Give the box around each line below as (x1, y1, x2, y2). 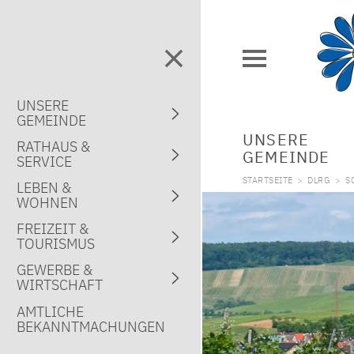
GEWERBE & (17, 261, 93, 280)
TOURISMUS (17, 235, 96, 254)
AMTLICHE (17, 302, 85, 321)
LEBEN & (17, 179, 72, 198)
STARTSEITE (243, 175, 293, 186)
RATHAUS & (17, 137, 91, 156)
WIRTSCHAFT (17, 276, 104, 295)
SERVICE (17, 153, 73, 171)
